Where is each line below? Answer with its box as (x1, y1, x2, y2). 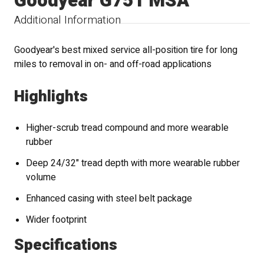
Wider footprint (26, 213, 87, 227)
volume (26, 171, 57, 185)
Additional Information (14, 12, 121, 29)
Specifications (14, 233, 118, 257)
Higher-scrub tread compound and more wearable (26, 121, 229, 136)
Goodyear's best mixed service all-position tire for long (14, 43, 238, 57)
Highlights (14, 84, 88, 108)
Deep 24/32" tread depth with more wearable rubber (26, 157, 240, 171)
